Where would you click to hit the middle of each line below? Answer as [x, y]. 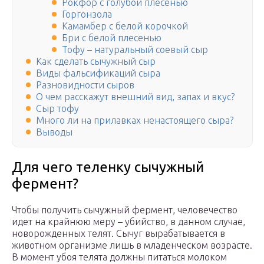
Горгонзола [87, 14]
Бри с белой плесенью [112, 38]
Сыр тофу [57, 109]
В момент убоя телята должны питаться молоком [119, 257]
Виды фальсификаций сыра [98, 73]
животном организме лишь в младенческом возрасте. [132, 245]
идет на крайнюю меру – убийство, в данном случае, [128, 222]
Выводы [54, 132]
